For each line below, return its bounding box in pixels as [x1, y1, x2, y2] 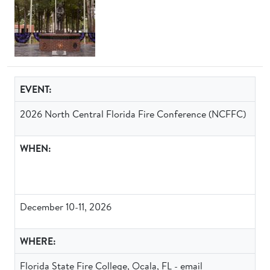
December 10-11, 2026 [20, 200, 111, 213]
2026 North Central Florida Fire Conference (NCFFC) [20, 107, 246, 121]
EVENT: [20, 83, 52, 96]
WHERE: [20, 234, 56, 248]
